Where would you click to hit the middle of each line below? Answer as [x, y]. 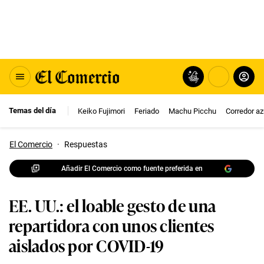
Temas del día [32, 110]
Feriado [147, 111]
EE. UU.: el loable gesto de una [113, 205]
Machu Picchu [192, 111]
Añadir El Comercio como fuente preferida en [132, 168]
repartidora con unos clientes [112, 225]
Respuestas [86, 144]
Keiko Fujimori [101, 111]
